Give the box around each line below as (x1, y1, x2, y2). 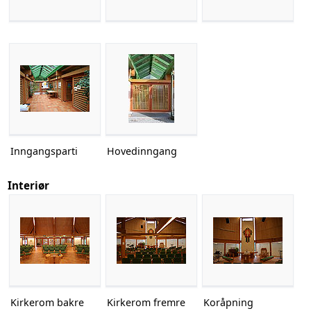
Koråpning (203, 296, 253, 310)
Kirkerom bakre (10, 296, 84, 310)
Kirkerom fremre (106, 296, 185, 310)
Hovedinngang (106, 144, 177, 158)
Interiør (7, 178, 49, 193)
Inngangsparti (10, 144, 78, 158)
